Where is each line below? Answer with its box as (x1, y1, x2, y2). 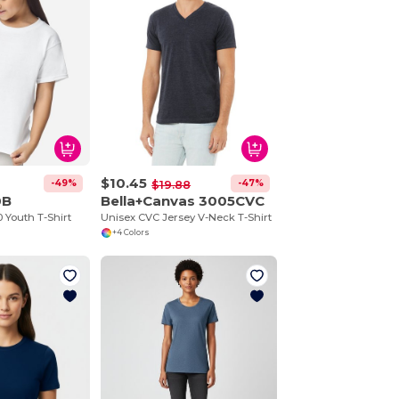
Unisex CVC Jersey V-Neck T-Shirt (101, 210, 273, 224)
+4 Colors (111, 228, 150, 238)
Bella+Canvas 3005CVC (101, 191, 265, 209)
